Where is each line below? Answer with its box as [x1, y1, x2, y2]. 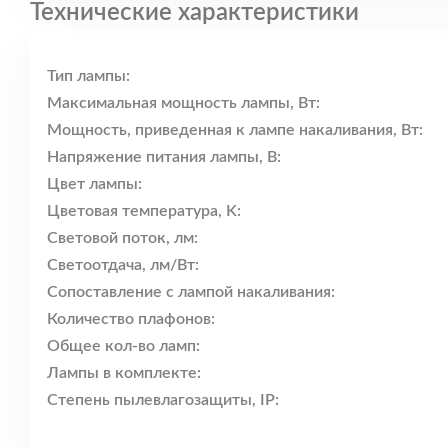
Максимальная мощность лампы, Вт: [47, 95, 320, 112]
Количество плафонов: [47, 311, 215, 328]
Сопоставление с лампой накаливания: [47, 284, 335, 301]
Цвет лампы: [47, 176, 142, 193]
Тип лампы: [47, 68, 130, 85]
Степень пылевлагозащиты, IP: [47, 392, 279, 409]
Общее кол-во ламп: [47, 338, 200, 355]
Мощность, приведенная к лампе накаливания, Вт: [47, 122, 423, 139]
